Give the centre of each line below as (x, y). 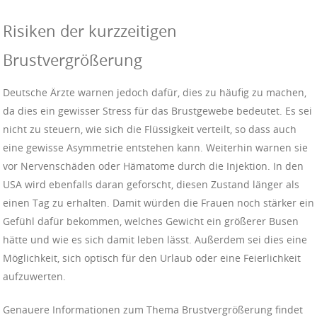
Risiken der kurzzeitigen (90, 31)
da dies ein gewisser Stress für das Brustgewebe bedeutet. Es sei (157, 111)
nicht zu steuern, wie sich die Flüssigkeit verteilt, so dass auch (150, 129)
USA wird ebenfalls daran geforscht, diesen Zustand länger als (151, 185)
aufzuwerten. (34, 277)
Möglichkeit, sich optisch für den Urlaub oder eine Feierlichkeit (152, 258)
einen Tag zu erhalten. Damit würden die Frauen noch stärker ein (158, 203)
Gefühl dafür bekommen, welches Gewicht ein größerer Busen (151, 221)
